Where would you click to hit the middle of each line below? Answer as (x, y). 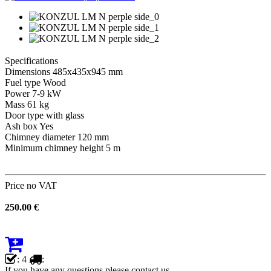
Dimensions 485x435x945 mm (64, 71)
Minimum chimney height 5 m (63, 148)
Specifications (31, 60)
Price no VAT (31, 185)
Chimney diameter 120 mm (57, 137)
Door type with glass (44, 115)
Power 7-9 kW (33, 93)
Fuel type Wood (35, 82)
